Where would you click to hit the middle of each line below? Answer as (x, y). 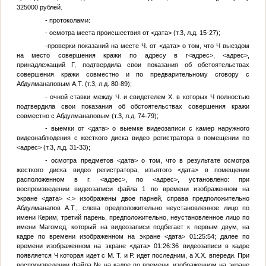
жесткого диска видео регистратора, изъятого (97, 170)
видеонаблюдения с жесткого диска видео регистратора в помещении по (133, 138)
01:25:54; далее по (217, 236)
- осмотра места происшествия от (98, 33)
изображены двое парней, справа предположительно (163, 198)
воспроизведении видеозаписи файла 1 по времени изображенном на (133, 189)
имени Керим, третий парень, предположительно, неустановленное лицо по (133, 217)
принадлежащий (44, 65)
